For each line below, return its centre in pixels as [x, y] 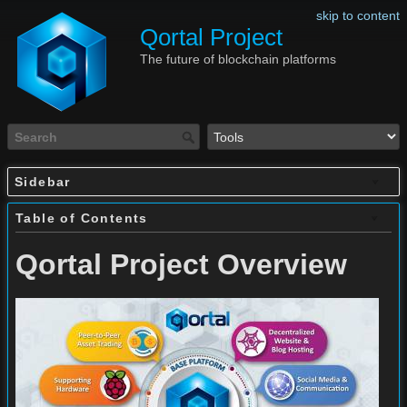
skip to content [358, 15]
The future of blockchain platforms [238, 59]
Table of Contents [82, 218]
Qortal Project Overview [181, 265]
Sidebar [43, 182]
